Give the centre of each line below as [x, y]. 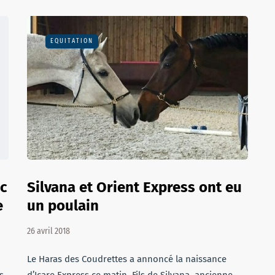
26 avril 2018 [48, 231]
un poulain [63, 206]
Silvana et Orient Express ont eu [134, 187]
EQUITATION [72, 41]
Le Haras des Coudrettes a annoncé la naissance [127, 259]
